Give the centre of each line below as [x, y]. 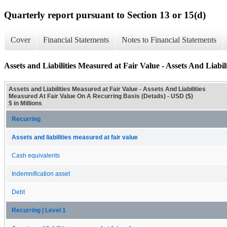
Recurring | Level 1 [39, 210]
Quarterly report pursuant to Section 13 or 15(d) [105, 15]
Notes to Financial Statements [169, 40]
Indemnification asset [41, 174]
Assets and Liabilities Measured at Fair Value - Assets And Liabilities [107, 89]
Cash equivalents [36, 155]
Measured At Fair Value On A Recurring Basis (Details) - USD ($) [101, 96]
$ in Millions [25, 103]
